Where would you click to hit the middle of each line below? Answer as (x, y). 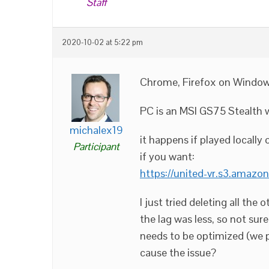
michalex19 (96, 130)
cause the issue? (178, 252)
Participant (96, 146)
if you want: (167, 156)
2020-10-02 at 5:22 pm (102, 42)
